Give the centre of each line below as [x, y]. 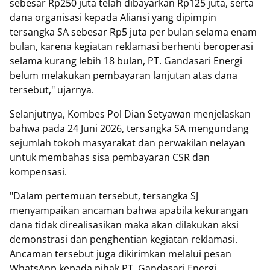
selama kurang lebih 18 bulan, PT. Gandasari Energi [126, 61]
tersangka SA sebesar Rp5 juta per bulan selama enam [133, 32]
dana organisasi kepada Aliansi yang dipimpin [113, 17]
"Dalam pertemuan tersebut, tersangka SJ [104, 196]
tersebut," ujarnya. [53, 90]
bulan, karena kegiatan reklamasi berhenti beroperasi [131, 46]
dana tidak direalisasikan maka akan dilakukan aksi [124, 225]
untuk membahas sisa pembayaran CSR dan [110, 157]
